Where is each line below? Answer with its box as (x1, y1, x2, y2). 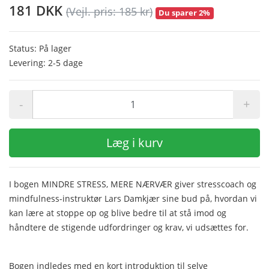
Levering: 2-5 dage (9, 56, 83, 68)
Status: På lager (9, 42, 71, 54)
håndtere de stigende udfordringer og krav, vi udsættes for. (9, 221, 256, 233)
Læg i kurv (106, 134, 163, 151)
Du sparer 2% (159, 7, 211, 19)
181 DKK (9, 1, 66, 20)
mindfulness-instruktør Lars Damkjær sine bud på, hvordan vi (9, 192, 257, 204)
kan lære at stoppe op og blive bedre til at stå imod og (9, 207, 226, 219)
